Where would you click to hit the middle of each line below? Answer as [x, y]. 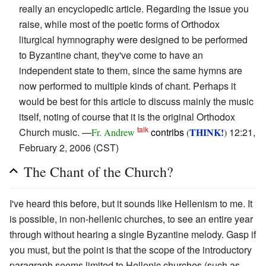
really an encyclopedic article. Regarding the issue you [134, 8]
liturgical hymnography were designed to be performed [133, 39]
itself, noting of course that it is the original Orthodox [127, 116]
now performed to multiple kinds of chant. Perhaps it [127, 85]
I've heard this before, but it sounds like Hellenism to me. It [131, 203]
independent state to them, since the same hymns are [131, 70]
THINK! [207, 132]
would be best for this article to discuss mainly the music [136, 101]
